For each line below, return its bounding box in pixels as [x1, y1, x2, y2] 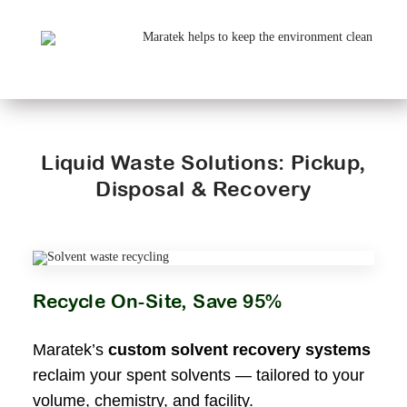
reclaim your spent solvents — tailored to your [33, 365, 365, 384]
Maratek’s [33, 340, 109, 359]
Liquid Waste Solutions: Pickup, [41, 149, 366, 174]
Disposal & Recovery [95, 175, 312, 201]
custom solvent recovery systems [108, 340, 372, 359]
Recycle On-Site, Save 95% [33, 289, 283, 312]
